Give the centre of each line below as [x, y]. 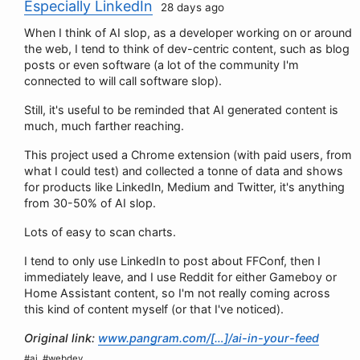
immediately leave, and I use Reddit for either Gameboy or [180, 277]
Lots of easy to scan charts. [100, 232]
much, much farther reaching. [104, 126]
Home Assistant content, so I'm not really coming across [177, 293]
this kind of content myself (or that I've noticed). [154, 309]
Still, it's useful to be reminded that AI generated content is [181, 110]
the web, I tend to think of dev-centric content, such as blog [187, 49]
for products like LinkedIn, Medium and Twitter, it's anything [184, 187]
